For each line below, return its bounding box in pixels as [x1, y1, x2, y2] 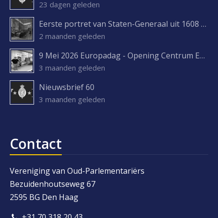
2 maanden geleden [39, 31, 105, 41]
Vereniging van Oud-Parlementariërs [10, 165, 145, 176]
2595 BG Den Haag [10, 192, 78, 202]
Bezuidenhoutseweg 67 [10, 179, 95, 189]
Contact [10, 134, 62, 153]
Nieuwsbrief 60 [39, 82, 94, 92]
